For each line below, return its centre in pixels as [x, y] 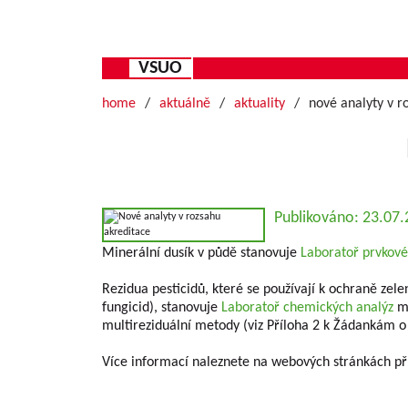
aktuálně [185, 104]
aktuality [260, 104]
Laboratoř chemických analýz [307, 308]
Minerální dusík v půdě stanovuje [201, 253]
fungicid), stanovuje [162, 308]
